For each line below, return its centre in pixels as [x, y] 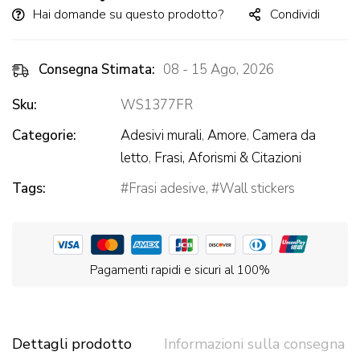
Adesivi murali [161, 136]
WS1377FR [157, 105]
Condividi [295, 15]
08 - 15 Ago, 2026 [219, 70]
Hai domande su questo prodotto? [128, 15]
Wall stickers [257, 189]
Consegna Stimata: [97, 70]
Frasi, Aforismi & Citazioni [228, 158]
